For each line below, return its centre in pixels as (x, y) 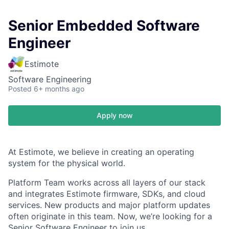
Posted (20, 89)
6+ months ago (59, 89)
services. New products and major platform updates (109, 205)
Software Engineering (50, 79)
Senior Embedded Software (104, 26)
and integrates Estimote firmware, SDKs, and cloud (107, 194)
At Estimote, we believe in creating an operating (101, 152)
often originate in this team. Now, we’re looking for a (110, 216)
